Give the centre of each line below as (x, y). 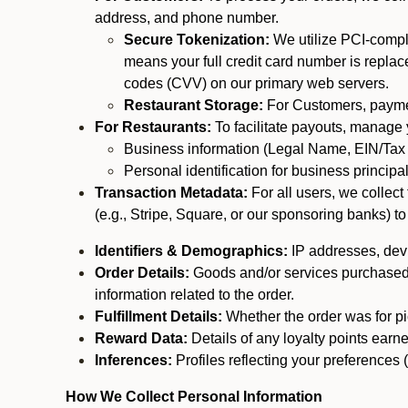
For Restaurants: (155, 127)
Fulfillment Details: (158, 316)
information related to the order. (196, 295)
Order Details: (142, 273)
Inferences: (133, 360)
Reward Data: (141, 338)
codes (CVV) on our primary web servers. (256, 83)
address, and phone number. (187, 18)
